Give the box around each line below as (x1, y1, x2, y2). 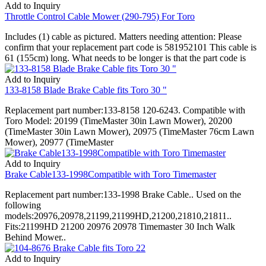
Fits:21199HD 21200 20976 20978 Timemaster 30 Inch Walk (5, 221, 235, 232)
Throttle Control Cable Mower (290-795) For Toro (5, 11, 195, 21)
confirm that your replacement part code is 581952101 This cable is (5, 42, 256, 52)
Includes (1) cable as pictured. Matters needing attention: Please (5, 31, 242, 42)
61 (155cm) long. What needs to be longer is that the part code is (5, 52, 246, 63)
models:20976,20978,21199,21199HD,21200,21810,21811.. (5, 210, 232, 221)
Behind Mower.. (5, 232, 66, 242)
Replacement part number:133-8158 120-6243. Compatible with (5, 104, 245, 115)
